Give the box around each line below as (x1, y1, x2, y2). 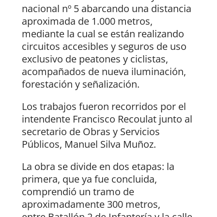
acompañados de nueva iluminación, (21, 65, 186, 78)
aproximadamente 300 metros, (21, 198, 160, 211)
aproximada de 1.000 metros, (21, 15, 153, 28)
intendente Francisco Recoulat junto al (21, 112, 192, 126)
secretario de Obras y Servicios (21, 125, 160, 139)
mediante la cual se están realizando (21, 27, 184, 41)
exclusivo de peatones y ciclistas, (21, 52, 168, 66)
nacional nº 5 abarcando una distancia (21, 2, 191, 15)
